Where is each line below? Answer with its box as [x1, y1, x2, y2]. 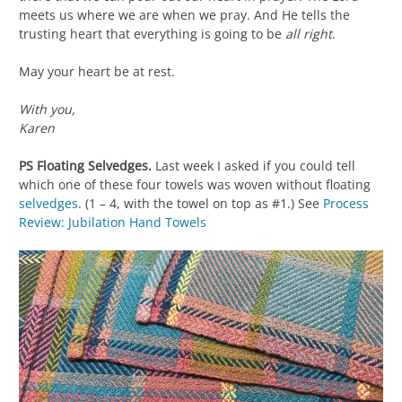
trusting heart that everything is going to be [19, 24, 285, 42]
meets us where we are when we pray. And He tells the [19, 5, 350, 23]
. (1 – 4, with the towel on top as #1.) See [78, 194, 323, 212]
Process [323, 194, 369, 212]
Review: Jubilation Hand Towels [19, 213, 206, 231]
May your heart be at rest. [19, 62, 175, 80]
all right [285, 24, 332, 42]
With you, [19, 100, 75, 118]
